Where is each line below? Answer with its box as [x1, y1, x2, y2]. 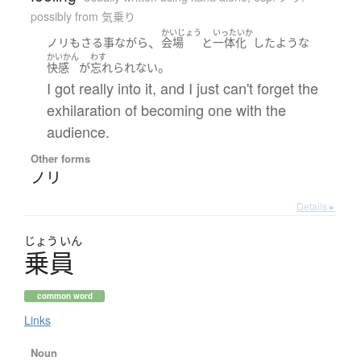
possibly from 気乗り [30, 7, 135, 24]
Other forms [30, 150, 90, 166]
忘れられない [89, 59, 158, 75]
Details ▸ [297, 198, 334, 213]
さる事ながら [80, 35, 148, 51]
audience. [46, 120, 110, 142]
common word [36, 289, 93, 301]
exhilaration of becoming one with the [46, 98, 286, 120]
